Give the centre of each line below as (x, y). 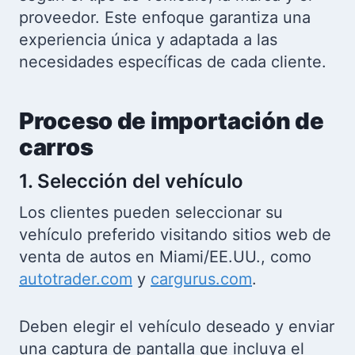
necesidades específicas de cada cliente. (173, 62)
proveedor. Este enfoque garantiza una (165, 17)
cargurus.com (201, 279)
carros (56, 147)
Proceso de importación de (172, 120)
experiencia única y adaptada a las (148, 40)
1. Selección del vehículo (131, 181)
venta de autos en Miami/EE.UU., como (165, 257)
